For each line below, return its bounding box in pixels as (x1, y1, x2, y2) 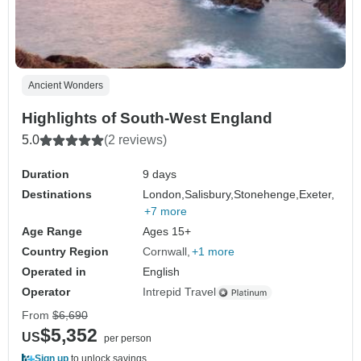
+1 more (192, 245, 235, 259)
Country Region (22, 245, 109, 259)
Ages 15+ (143, 225, 192, 239)
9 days (143, 168, 177, 181)
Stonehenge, (234, 188, 300, 201)
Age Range (22, 225, 82, 239)
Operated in (22, 265, 86, 279)
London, (143, 188, 185, 201)
